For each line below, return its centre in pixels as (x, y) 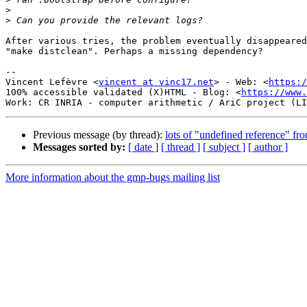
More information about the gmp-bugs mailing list (113, 177)
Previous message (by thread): (99, 135)
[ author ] (268, 147)
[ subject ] (224, 147)
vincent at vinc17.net (156, 82)
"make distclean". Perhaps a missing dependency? (134, 51)
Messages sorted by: (79, 147)
